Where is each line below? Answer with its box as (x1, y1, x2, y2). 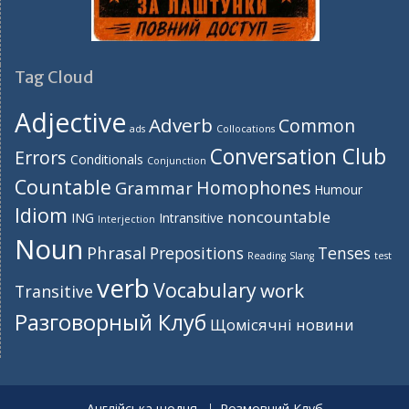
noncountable (227, 206, 330, 228)
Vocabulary (153, 277, 257, 304)
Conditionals (70, 151, 143, 169)
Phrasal (87, 241, 146, 265)
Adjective (15, 105, 126, 141)
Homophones (196, 175, 310, 201)
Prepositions (150, 242, 244, 265)
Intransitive (159, 209, 224, 227)
